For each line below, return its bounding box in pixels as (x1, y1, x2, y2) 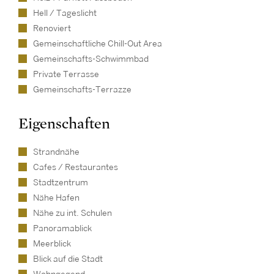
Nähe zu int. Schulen (33, 209, 112, 217)
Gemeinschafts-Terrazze (33, 86, 131, 94)
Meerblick (33, 240, 71, 248)
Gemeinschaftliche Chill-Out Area (33, 40, 162, 48)
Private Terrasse (33, 70, 99, 78)
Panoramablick (33, 224, 92, 232)
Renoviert (33, 24, 71, 32)
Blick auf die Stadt (33, 255, 103, 263)
